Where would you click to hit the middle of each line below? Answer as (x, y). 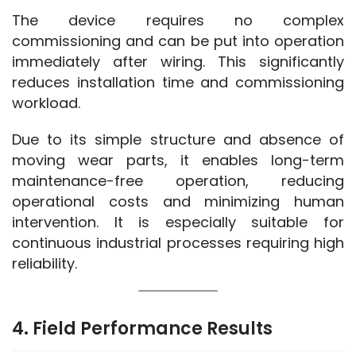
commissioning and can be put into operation (178, 41)
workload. (46, 103)
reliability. (44, 263)
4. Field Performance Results (142, 328)
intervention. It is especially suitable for (178, 222)
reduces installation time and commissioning (178, 82)
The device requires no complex (178, 20)
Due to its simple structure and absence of (178, 139)
